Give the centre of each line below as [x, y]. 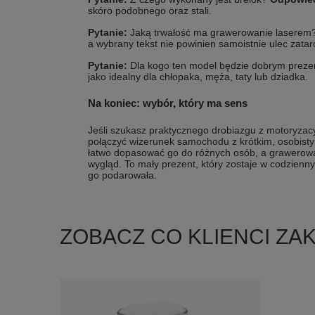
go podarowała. [122, 175]
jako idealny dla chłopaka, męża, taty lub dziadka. [198, 77]
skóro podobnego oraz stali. [150, 11]
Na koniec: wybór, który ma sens [168, 103]
